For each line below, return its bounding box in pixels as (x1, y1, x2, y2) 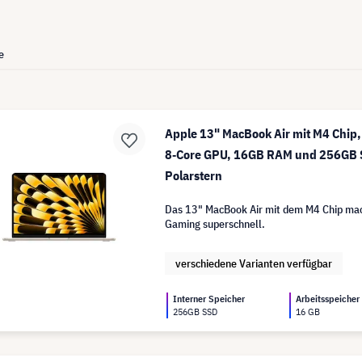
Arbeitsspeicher (296, 293, 360, 305)
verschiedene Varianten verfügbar (175, 256, 333, 271)
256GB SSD (173, 305, 218, 318)
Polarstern (165, 167, 223, 183)
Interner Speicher (173, 293, 246, 305)
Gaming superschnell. (165, 217, 266, 231)
